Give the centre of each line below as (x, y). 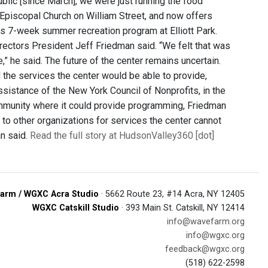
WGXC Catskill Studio (76, 208)
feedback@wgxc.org (205, 249)
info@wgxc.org (215, 235)
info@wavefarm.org (206, 222)
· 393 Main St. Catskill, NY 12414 (182, 208)
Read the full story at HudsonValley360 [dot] (122, 135)
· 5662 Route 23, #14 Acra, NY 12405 (172, 194)
